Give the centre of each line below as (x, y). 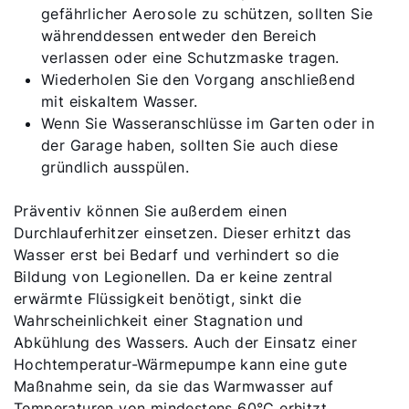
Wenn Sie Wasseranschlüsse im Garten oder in (208, 123)
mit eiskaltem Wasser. (120, 101)
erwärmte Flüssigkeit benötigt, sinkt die (157, 299)
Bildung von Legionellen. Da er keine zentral (173, 277)
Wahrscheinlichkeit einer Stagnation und (159, 320)
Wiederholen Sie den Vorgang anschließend (198, 79)
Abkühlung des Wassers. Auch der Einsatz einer (185, 342)
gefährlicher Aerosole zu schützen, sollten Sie (207, 14)
